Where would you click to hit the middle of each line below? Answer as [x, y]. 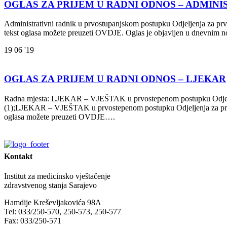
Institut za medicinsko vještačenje [57, 176]
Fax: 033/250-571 [33, 221]
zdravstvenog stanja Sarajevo [50, 185]
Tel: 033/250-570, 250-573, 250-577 [63, 212]
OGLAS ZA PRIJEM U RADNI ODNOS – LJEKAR [115, 79]
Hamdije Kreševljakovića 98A [53, 203]
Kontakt [18, 157]
